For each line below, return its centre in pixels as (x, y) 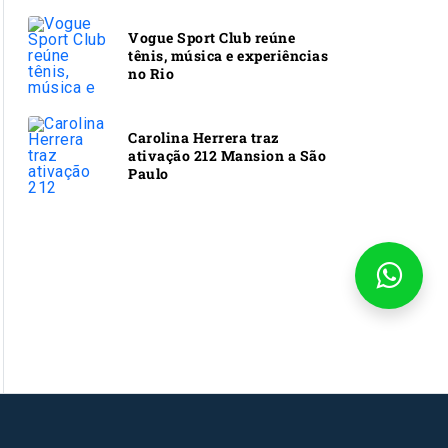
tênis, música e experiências (228, 55)
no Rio (151, 73)
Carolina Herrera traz (204, 137)
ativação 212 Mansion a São (227, 155)
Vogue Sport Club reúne (211, 37)
